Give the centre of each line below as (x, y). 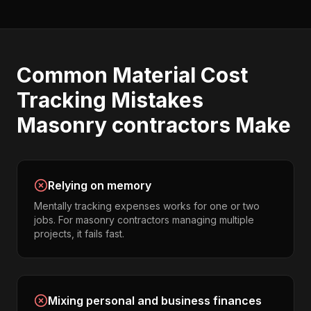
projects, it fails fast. (79, 234)
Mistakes (155, 100)
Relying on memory (100, 185)
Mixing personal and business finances (155, 301)
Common (65, 75)
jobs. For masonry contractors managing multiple (144, 220)
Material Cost (180, 75)
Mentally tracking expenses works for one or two (147, 206)
